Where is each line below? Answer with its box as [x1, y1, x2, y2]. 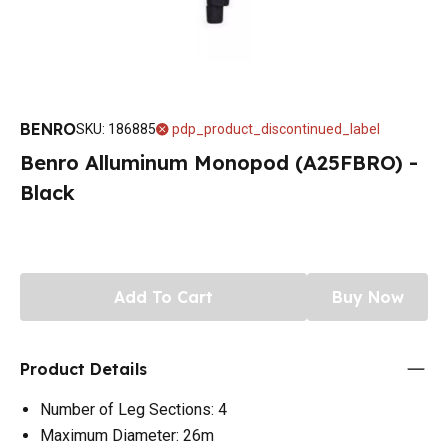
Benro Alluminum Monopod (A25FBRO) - [20, 149, 418, 175]
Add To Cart [114, 286, 213, 307]
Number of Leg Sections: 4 [40, 399, 227, 419]
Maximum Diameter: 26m [40, 425, 214, 445]
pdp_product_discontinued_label [172, 120, 380, 137]
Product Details [20, 358, 147, 379]
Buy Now [331, 286, 404, 307]
